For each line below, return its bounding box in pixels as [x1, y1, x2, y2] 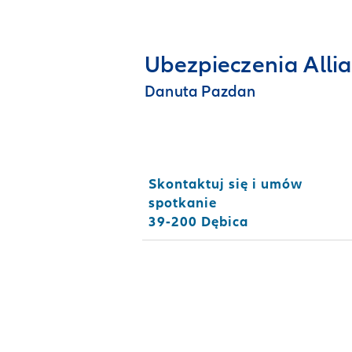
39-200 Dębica [148, 213, 249, 230]
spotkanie [148, 194, 218, 211]
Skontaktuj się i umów [148, 175, 303, 192]
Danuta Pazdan [145, 82, 256, 101]
